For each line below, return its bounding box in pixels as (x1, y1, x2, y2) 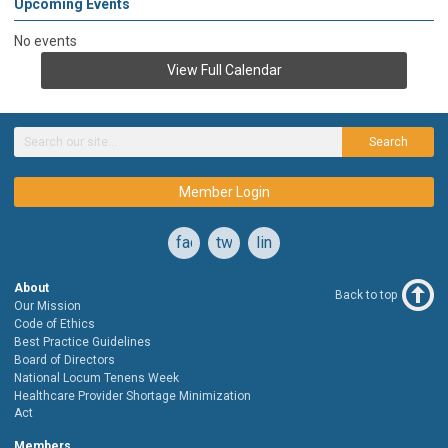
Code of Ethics (14, 316, 95, 331)
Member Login (178, 183, 270, 200)
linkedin (256, 232, 310, 252)
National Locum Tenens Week (14, 370, 179, 385)
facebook (176, 232, 242, 252)
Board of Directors (14, 352, 115, 367)
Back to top (335, 287, 397, 302)
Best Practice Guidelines (14, 334, 151, 349)
